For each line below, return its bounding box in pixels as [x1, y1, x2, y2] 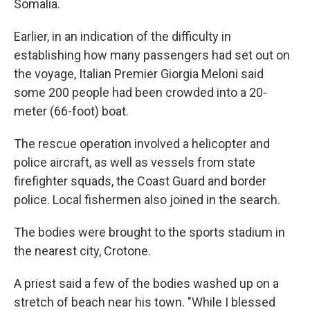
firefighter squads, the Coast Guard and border [14, 174, 266, 189]
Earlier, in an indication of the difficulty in [14, 29, 231, 44]
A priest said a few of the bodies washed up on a [14, 276, 279, 291]
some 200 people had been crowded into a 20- [14, 85, 267, 100]
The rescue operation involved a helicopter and [14, 136, 270, 152]
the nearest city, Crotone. [14, 244, 151, 259]
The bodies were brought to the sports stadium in [14, 225, 285, 240]
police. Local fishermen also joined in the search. [14, 192, 280, 208]
